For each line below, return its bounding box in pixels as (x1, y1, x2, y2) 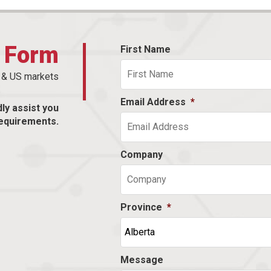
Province (120, 201, 162, 213)
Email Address (120, 96, 186, 108)
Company (120, 148, 163, 160)
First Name (120, 43, 171, 55)
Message (120, 253, 163, 266)
